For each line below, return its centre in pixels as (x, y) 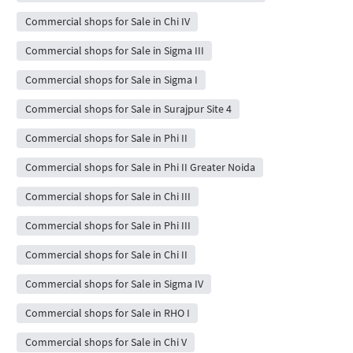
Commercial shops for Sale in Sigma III (114, 51)
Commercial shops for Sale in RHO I (107, 313)
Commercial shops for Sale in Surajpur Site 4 (128, 109)
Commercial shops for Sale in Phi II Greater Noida (140, 167)
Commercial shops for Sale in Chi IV (107, 22)
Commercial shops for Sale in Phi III (108, 226)
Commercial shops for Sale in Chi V (106, 342)
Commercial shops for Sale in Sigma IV (114, 284)
